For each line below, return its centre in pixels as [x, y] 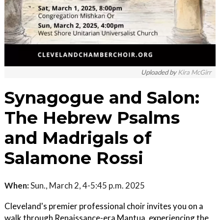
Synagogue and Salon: [102, 98]
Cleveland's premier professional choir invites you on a [104, 206]
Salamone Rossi [74, 158]
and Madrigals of [78, 138]
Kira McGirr [194, 72]
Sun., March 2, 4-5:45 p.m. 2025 [87, 185]
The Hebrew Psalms [92, 118]
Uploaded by [159, 72]
